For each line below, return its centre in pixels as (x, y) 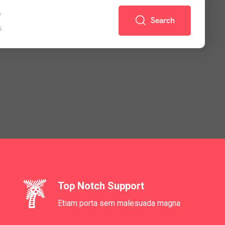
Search (162, 20)
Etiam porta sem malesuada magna (119, 203)
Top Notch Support (101, 186)
